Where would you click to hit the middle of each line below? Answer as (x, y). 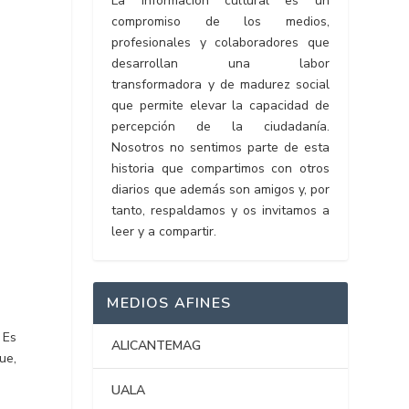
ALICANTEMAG (157, 346)
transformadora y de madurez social (220, 85)
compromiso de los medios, (220, 22)
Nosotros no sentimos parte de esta (220, 148)
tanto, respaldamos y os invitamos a (220, 211)
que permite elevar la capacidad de (220, 106)
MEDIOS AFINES (169, 304)
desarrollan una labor (220, 64)
